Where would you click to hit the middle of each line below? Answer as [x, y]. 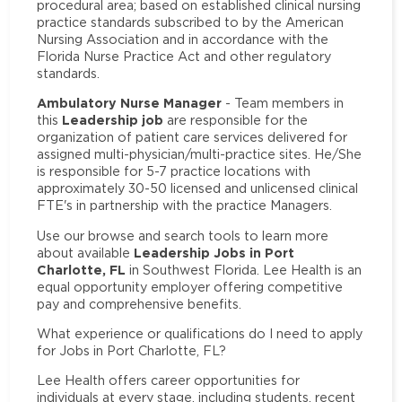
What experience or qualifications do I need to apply [200, 333]
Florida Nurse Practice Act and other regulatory [184, 57]
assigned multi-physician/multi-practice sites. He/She [200, 154]
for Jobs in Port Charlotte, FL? [132, 350]
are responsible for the [236, 120]
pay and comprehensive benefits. [140, 303]
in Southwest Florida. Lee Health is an [244, 269]
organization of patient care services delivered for [192, 137]
